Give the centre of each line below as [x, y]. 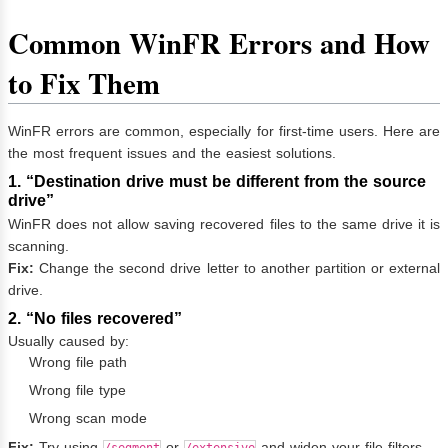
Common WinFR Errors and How [219, 42]
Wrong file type [77, 390]
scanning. [38, 245]
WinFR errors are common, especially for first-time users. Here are [224, 130]
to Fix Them [84, 82]
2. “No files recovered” [95, 318]
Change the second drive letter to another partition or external [237, 267]
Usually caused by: [68, 341]
